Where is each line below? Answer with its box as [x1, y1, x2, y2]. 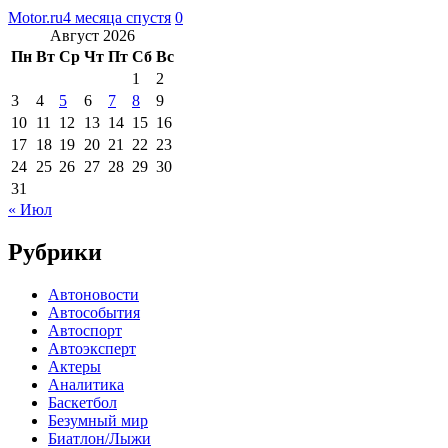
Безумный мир [48, 411, 148, 429]
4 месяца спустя [63, 8, 171, 26]
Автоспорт [48, 321, 122, 339]
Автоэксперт [48, 339, 136, 357]
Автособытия [48, 303, 140, 321]
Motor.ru [8, 8, 63, 26]
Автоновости [48, 285, 139, 303]
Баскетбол [48, 393, 117, 411]
